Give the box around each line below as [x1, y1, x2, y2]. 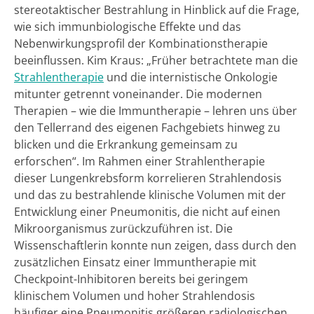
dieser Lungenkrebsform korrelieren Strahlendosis [14, 170, 282, 186]
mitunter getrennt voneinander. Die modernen [14, 86, 262, 102]
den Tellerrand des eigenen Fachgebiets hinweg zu [14, 119, 280, 135]
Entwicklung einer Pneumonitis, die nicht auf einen [14, 203, 280, 219]
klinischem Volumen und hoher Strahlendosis [14, 287, 255, 303]
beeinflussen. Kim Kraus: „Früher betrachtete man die [14, 52, 298, 68]
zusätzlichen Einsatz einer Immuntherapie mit [14, 254, 257, 270]
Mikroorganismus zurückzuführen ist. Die [14, 220, 233, 236]
